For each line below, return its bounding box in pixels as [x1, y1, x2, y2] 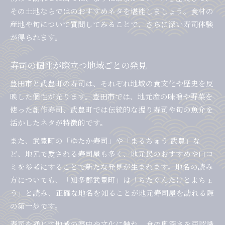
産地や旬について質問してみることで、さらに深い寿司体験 [10, 19, 213, 30]
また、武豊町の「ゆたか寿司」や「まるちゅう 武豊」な [10, 135, 200, 146]
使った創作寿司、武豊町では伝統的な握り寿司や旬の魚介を [10, 104, 213, 115]
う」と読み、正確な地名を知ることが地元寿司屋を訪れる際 [10, 187, 214, 198]
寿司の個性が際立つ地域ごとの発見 [10, 59, 147, 72]
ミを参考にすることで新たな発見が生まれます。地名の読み [10, 161, 213, 172]
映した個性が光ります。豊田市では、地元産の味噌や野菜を [10, 91, 213, 102]
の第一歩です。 [10, 200, 62, 211]
